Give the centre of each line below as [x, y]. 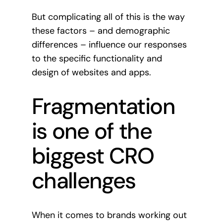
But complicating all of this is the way [108, 17]
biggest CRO [93, 156]
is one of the [91, 131]
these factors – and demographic [101, 31]
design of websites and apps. [91, 73]
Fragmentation [103, 107]
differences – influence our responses [109, 45]
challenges [83, 181]
